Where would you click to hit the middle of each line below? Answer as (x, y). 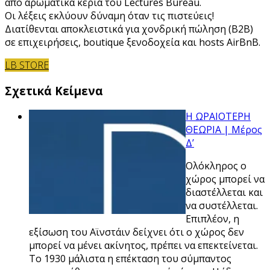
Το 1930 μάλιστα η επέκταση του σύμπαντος (130, 258)
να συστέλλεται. (222, 205)
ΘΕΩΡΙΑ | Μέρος (224, 129)
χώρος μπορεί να (225, 179)
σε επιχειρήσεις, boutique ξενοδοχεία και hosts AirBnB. (133, 42)
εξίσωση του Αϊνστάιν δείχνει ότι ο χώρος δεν (137, 232)
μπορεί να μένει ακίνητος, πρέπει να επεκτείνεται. (143, 245)
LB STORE (27, 65)
